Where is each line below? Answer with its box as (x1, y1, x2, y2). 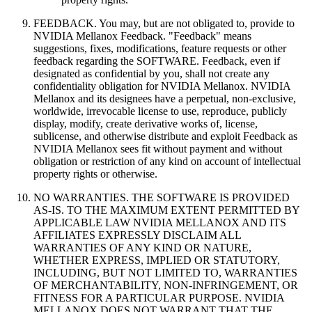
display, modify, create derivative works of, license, (33, 117, 258, 130)
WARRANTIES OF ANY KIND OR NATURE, (33, 241, 251, 253)
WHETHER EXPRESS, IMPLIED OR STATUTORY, (33, 253, 280, 266)
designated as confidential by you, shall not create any (33, 67, 270, 79)
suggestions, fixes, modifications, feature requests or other (33, 42, 286, 54)
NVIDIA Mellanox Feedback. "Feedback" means (33, 29, 251, 42)
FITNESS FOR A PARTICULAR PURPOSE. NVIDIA (33, 291, 284, 304)
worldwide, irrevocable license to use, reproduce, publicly (33, 104, 287, 117)
